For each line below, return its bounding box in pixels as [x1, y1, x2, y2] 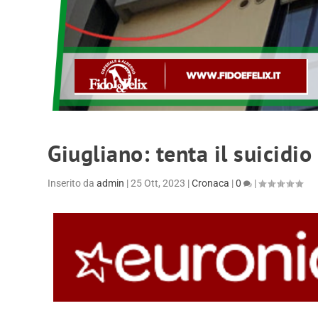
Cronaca [192, 177, 230, 190]
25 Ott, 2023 [131, 177, 186, 190]
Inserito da [48, 177, 97, 190]
